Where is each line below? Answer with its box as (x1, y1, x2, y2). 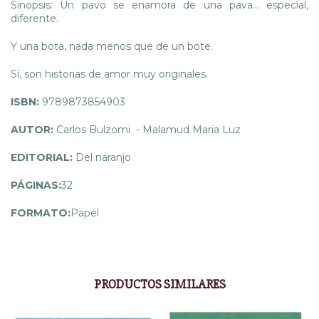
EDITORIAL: (11, 150, 75, 164)
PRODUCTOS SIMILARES (93, 276, 226, 292)
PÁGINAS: (11, 178, 61, 192)
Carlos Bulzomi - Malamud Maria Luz (56, 122, 241, 136)
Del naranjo (75, 150, 131, 164)
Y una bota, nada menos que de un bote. (11, 39, 213, 53)
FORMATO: (11, 206, 70, 219)
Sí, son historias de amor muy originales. (11, 67, 208, 80)
